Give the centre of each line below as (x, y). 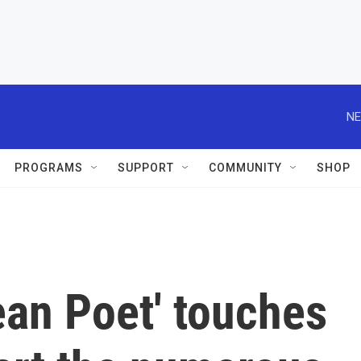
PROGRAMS (49, 168)
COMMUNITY (245, 168)
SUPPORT (146, 168)
